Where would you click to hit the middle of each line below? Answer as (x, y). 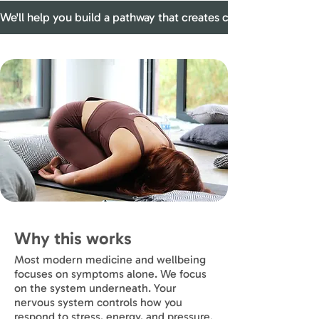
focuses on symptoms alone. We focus (110, 274)
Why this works (73, 238)
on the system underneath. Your (95, 288)
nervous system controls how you (98, 302)
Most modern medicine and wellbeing (110, 260)
